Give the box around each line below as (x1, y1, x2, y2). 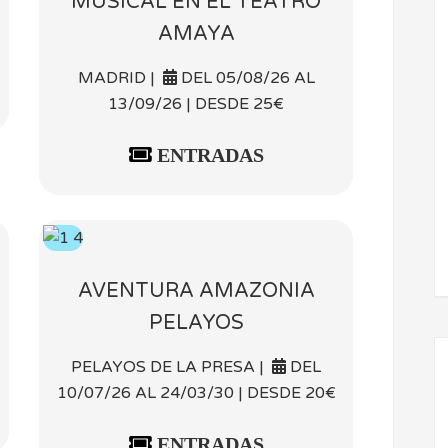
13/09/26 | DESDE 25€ (108, 93, 284, 114)
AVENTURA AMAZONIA (77, 278, 315, 303)
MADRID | (77, 67, 163, 88)
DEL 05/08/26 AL (176, 67, 315, 88)
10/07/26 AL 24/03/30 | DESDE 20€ (56, 382, 336, 403)
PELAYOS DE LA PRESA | (71, 356, 272, 377)
